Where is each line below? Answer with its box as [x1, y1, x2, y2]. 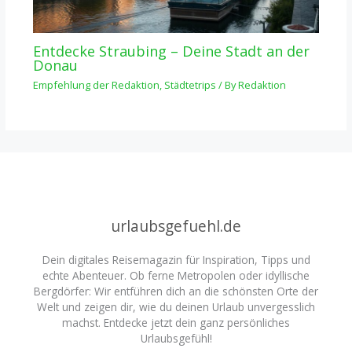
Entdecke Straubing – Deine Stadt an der [32, 42, 310, 61]
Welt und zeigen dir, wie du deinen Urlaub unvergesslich [37, 299, 315, 314]
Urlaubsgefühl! [140, 330, 212, 346]
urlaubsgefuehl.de [111, 215, 241, 236]
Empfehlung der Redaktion [32, 78, 159, 93]
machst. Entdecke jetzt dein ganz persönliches [62, 314, 290, 330]
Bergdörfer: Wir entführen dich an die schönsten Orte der [34, 283, 318, 299]
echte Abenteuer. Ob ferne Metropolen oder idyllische [42, 267, 310, 283]
